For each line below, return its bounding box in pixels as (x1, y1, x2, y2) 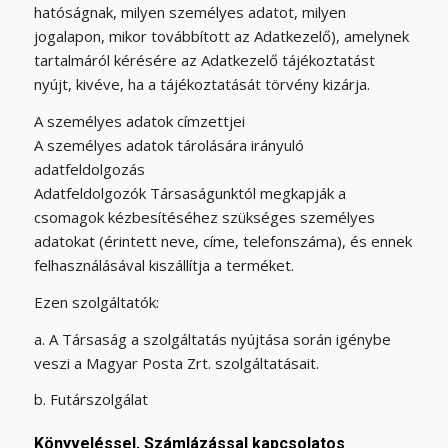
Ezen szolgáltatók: (33, 291, 159, 312)
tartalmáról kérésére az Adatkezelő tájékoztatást (33, 50, 375, 71)
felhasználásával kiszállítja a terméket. (33, 255, 294, 275)
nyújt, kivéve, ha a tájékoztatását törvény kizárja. (33, 74, 370, 95)
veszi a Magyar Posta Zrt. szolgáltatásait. (33, 352, 319, 373)
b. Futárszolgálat (33, 389, 148, 410)
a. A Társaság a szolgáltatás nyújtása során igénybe (33, 328, 391, 349)
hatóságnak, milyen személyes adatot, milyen (33, 2, 346, 23)
